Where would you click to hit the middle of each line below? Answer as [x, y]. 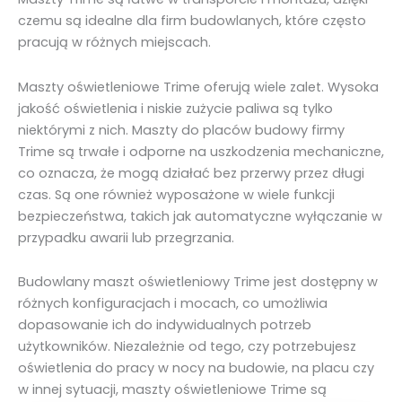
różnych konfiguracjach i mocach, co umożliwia [173, 304]
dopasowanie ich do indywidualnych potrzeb [165, 325]
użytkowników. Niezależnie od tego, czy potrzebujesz [187, 347]
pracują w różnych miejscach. [114, 43]
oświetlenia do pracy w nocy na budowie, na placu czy [196, 368]
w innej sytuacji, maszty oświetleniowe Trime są [172, 390]
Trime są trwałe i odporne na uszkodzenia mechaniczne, [201, 151]
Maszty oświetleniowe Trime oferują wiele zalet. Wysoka [198, 87]
